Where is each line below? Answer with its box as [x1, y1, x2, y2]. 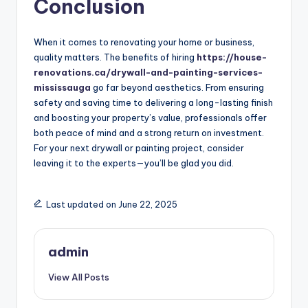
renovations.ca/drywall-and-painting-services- [34, 67, 263, 78]
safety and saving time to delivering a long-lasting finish [34, 97, 273, 109]
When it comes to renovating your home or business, [34, 36, 254, 48]
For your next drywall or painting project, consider [34, 142, 244, 154]
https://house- [197, 52, 267, 63]
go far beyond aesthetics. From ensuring [91, 82, 264, 93]
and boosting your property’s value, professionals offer [34, 112, 267, 124]
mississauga [34, 82, 91, 93]
